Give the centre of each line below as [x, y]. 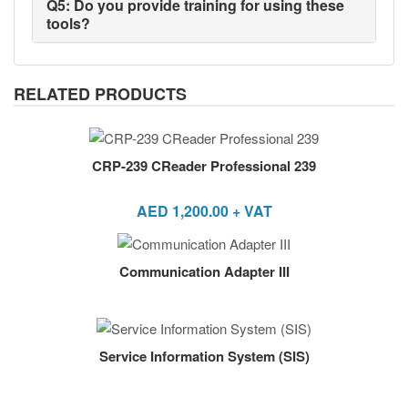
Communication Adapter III [204, 272]
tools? [68, 24]
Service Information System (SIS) [204, 356]
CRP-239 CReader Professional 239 [204, 165]
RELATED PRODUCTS [100, 94]
